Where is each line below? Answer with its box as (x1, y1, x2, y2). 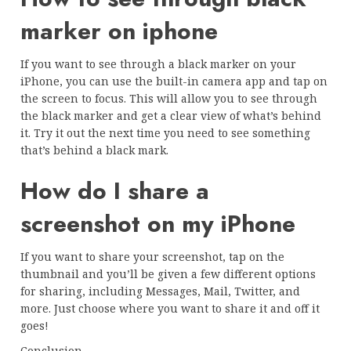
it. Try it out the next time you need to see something (20, 125, 310, 141)
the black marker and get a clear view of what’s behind (20, 108, 321, 124)
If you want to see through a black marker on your (20, 56, 296, 72)
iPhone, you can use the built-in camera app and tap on (20, 74, 327, 89)
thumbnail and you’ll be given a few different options (20, 266, 316, 282)
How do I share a (20, 174, 209, 208)
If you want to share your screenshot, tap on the (20, 249, 284, 265)
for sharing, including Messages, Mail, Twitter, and (20, 284, 300, 299)
